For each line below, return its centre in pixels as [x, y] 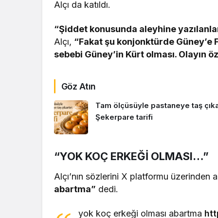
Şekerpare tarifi [124, 117]
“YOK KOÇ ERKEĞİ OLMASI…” [131, 156]
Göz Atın [79, 86]
